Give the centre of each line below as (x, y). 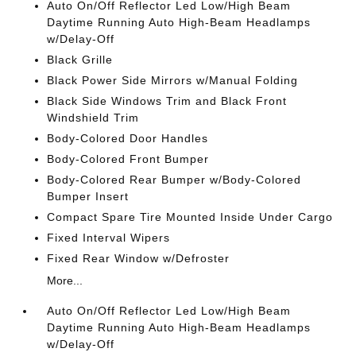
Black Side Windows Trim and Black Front (167, 101)
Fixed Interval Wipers (109, 237)
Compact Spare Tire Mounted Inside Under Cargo (190, 217)
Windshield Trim (93, 117)
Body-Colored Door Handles (128, 138)
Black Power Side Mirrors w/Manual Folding (173, 80)
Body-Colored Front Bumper (128, 159)
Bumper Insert (88, 196)
